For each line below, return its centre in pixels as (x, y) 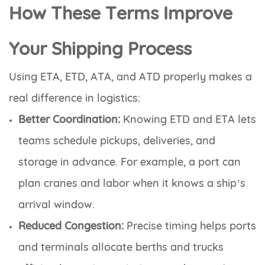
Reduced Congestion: (71, 226)
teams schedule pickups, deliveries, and (117, 141)
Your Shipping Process (100, 49)
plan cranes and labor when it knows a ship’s (132, 183)
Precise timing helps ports (190, 226)
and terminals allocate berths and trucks (121, 247)
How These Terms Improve (121, 13)
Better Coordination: (69, 119)
